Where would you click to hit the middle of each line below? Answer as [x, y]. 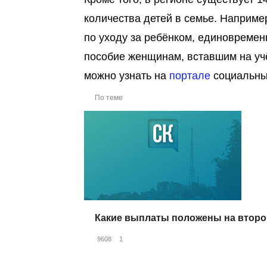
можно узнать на [127, 76]
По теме [109, 98]
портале [190, 76]
